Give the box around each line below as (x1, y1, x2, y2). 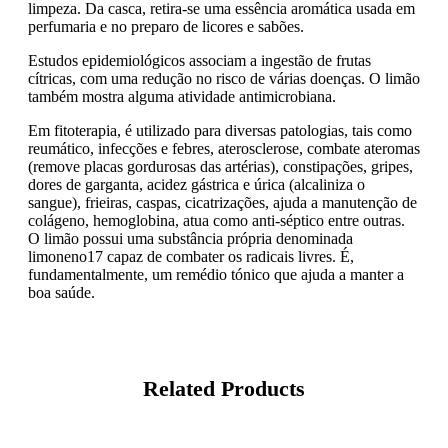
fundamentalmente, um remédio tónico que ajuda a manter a (28, 265, 404, 283)
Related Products (143, 375, 305, 401)
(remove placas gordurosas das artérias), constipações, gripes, (28, 157, 413, 175)
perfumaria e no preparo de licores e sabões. (28, 17, 304, 35)
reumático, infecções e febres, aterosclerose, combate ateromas (28, 139, 420, 157)
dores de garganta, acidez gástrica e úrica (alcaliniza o (28, 175, 365, 193)
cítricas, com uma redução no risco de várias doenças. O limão (28, 69, 420, 87)
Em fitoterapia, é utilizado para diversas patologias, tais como (28, 121, 412, 139)
